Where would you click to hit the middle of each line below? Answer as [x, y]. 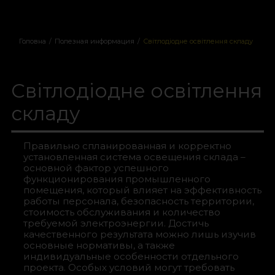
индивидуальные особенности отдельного [131, 257]
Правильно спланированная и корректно [127, 146]
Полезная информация [95, 41]
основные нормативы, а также [99, 246]
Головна [33, 41]
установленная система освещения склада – [134, 157]
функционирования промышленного [117, 179]
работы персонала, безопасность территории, [138, 201]
